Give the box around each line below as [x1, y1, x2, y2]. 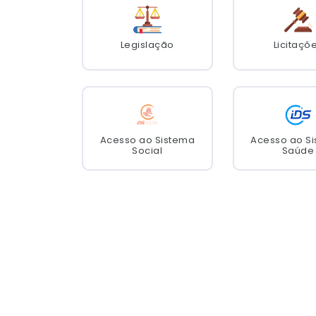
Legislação [120, 38, 174, 52]
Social [132, 143, 163, 157]
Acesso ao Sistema [99, 133, 195, 147]
